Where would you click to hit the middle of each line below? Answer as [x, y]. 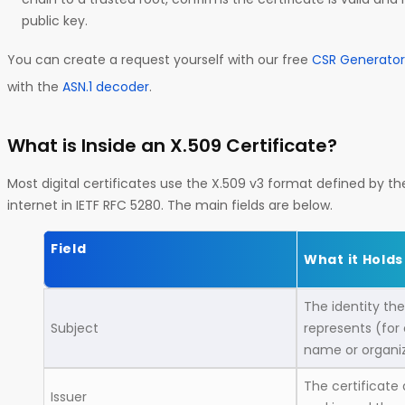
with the [35, 86]
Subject [76, 328]
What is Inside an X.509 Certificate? [174, 145]
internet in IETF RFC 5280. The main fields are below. [172, 205]
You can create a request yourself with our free [160, 59]
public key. [57, 20]
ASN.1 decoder [106, 86]
